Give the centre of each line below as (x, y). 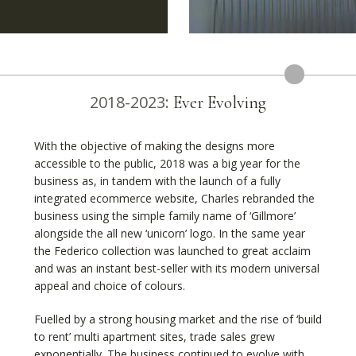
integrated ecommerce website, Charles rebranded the (174, 199)
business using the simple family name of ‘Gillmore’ (164, 216)
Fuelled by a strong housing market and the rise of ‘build (178, 319)
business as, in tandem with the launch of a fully (157, 181)
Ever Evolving (220, 103)
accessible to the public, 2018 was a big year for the (167, 164)
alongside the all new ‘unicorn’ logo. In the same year (169, 234)
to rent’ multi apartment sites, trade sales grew (154, 337)
